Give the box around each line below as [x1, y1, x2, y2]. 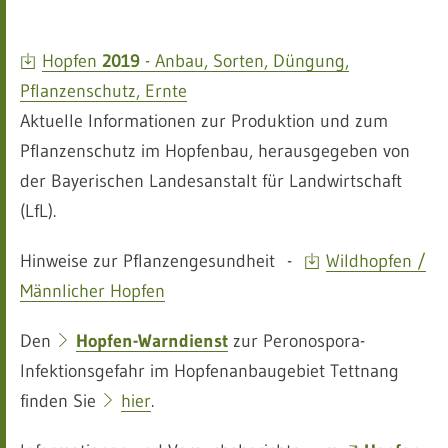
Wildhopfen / [326, 249, 426, 272]
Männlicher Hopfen [20, 279, 165, 302]
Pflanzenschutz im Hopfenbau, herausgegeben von [20, 139, 410, 162]
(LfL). [20, 199, 56, 222]
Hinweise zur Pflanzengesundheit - [20, 249, 304, 272]
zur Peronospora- [228, 329, 365, 352]
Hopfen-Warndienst [76, 329, 228, 352]
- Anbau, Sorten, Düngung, [140, 49, 349, 72]
